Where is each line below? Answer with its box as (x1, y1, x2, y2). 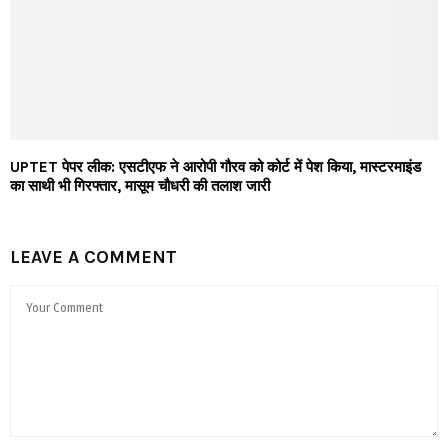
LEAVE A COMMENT (10, 245, 177, 268)
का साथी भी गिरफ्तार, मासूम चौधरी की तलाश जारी (10, 176, 270, 195)
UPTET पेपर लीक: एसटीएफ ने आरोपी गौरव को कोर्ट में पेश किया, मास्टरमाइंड (10, 157, 421, 176)
